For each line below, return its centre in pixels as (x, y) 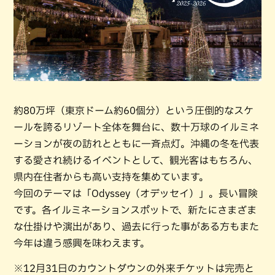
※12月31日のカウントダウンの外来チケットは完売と (134, 269)
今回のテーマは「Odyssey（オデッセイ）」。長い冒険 (136, 194)
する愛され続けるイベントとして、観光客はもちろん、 (136, 161)
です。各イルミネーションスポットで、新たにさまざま (135, 210)
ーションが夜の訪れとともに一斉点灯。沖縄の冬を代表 (136, 144)
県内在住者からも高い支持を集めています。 (111, 177)
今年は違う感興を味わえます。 (82, 243)
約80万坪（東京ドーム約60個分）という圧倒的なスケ (134, 111)
